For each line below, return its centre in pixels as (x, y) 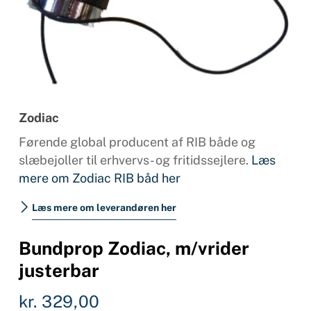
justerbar (59, 270)
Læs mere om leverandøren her (104, 207)
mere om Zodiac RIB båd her (99, 178)
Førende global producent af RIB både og (137, 142)
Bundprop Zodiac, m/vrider (134, 248)
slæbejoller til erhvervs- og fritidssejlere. (135, 160)
